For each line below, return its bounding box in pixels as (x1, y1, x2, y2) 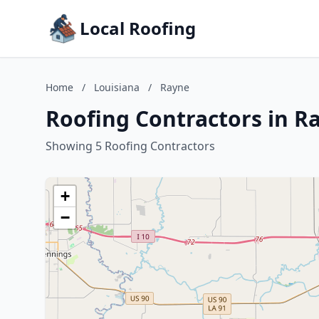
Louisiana (94, 80, 140, 94)
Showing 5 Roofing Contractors (46, 138, 215, 154)
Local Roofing (80, 16, 196, 40)
